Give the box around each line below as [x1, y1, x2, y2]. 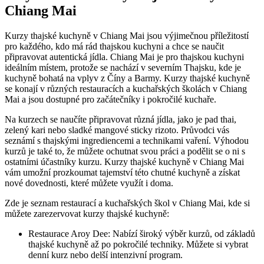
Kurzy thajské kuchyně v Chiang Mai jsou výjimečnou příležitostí [5, 31, 249, 41]
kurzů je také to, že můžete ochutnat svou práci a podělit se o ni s [5, 146, 245, 157]
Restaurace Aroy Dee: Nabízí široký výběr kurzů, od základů [28, 229, 255, 239]
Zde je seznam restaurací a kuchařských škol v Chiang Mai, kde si [5, 198, 250, 209]
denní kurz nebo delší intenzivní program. [28, 250, 183, 260]
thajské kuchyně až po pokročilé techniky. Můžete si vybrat [28, 239, 248, 250]
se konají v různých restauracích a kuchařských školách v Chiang [5, 84, 247, 94]
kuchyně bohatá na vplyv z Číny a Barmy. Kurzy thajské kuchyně [5, 73, 250, 84]
